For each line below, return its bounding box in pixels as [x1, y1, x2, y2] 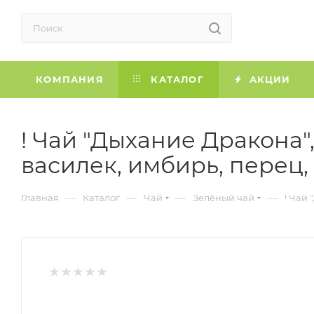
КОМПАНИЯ [36, 73, 104, 85]
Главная [21, 191, 59, 203]
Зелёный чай [193, 191, 254, 203]
